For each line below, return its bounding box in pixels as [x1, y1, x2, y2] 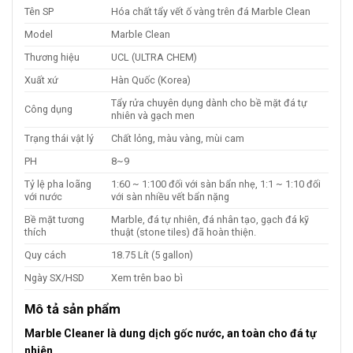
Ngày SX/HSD [24, 272, 84, 284]
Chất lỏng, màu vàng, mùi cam [111, 132, 245, 145]
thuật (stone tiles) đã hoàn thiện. [111, 226, 257, 239]
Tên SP [24, 6, 54, 18]
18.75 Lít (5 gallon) [111, 249, 194, 262]
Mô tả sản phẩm [24, 301, 121, 318]
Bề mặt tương [24, 214, 84, 226]
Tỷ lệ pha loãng [24, 178, 91, 191]
